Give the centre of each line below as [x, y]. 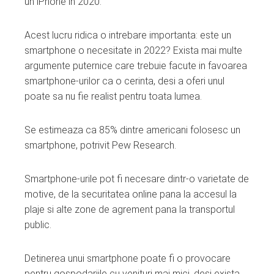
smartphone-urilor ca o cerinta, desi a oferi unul [124, 81]
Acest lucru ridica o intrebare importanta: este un [128, 35]
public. [38, 224]
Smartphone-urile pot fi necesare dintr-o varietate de [137, 179]
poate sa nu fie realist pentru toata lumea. [113, 96]
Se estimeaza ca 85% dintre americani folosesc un [132, 130]
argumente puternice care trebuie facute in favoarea [136, 65]
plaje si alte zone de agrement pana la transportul [130, 209]
